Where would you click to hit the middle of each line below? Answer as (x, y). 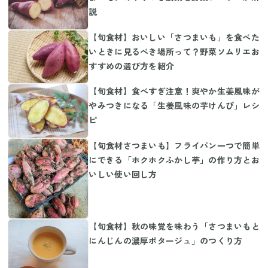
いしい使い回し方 (123, 174)
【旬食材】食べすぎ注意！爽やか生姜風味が (174, 91)
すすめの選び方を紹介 (132, 66)
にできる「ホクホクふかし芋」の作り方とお (174, 159)
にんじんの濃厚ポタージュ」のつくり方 (166, 240)
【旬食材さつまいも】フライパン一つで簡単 (174, 145)
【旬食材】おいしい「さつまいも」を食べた (174, 37)
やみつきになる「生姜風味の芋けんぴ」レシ (174, 106)
